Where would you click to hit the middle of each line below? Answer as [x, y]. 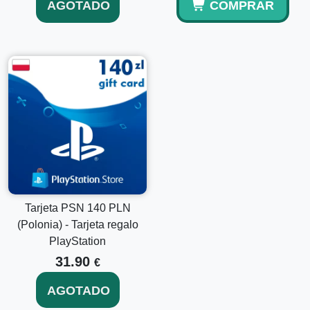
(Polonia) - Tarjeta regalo [77, 225]
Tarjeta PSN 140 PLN [77, 208]
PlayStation [77, 241]
